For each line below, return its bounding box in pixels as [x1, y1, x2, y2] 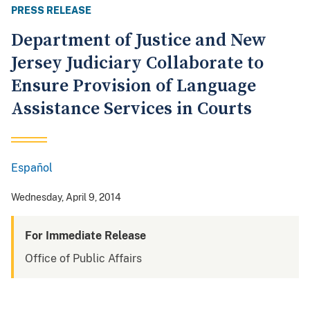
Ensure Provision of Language [11, 75, 256, 98]
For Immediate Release [25, 229, 146, 243]
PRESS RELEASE [11, 5, 91, 17]
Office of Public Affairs [25, 252, 142, 266]
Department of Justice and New [11, 29, 266, 53]
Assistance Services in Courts [11, 98, 252, 121]
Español [11, 161, 53, 175]
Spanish [48, 179, 90, 192]
